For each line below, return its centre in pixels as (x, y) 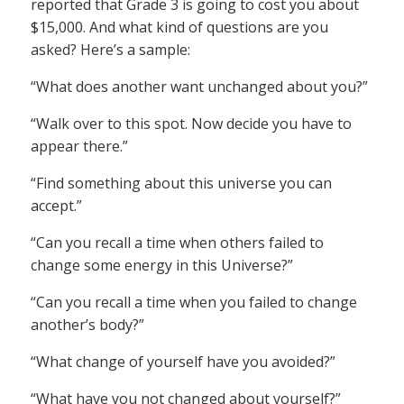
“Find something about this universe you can (181, 184)
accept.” (56, 206)
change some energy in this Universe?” (162, 266)
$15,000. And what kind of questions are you (179, 28)
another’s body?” (87, 325)
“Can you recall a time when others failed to (177, 243)
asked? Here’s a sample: (110, 50)
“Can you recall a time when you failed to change (194, 303)
